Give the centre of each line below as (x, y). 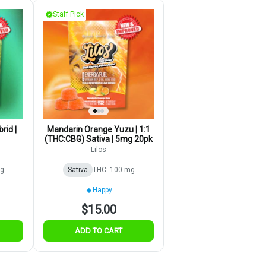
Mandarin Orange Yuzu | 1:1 (99, 130)
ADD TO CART (99, 231)
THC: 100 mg (113, 170)
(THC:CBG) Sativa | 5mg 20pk (99, 139)
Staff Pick (68, 15)
